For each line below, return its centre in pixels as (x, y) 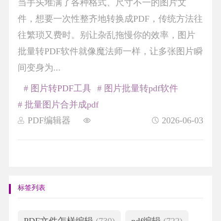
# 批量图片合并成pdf (58, 105)
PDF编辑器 (49, 120)
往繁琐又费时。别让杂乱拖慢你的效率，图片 (106, 35)
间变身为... (39, 68)
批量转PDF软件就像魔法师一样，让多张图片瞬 (110, 52)
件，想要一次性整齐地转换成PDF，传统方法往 (110, 19)
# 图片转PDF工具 (57, 88)
